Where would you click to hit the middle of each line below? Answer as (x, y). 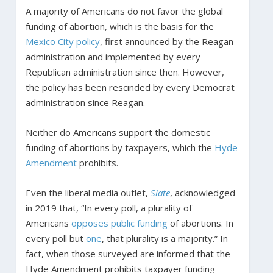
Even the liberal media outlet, (88, 192)
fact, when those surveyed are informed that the (128, 253)
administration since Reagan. (85, 102)
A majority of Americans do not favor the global (124, 11)
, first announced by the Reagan (166, 41)
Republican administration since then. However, (125, 72)
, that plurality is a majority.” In (165, 238)
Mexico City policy (62, 41)
